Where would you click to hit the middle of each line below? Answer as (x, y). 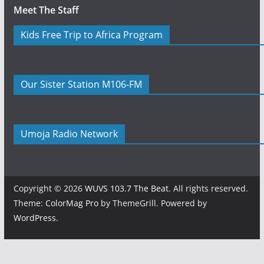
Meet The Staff (46, 10)
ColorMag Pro (72, 203)
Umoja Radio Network (69, 133)
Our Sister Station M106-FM (81, 84)
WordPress (34, 217)
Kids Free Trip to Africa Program (91, 34)
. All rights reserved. (208, 188)
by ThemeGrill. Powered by (152, 203)
